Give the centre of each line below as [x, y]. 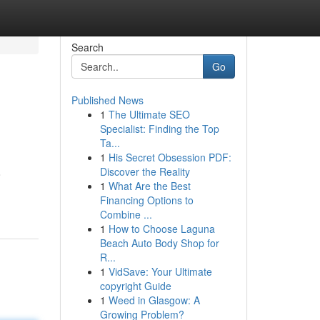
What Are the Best [149, 186]
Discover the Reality [145, 171]
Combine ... [126, 214]
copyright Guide [135, 286]
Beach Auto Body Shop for [159, 243]
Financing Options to [146, 200]
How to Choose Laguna [161, 229]
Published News [107, 100]
